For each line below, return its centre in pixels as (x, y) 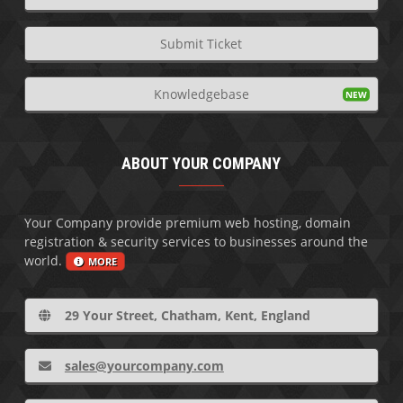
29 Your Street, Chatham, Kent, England (187, 315)
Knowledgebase (201, 94)
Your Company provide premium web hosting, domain (187, 222)
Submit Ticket (201, 43)
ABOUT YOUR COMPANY (201, 163)
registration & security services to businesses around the (196, 241)
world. (45, 260)
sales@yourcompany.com (144, 365)
